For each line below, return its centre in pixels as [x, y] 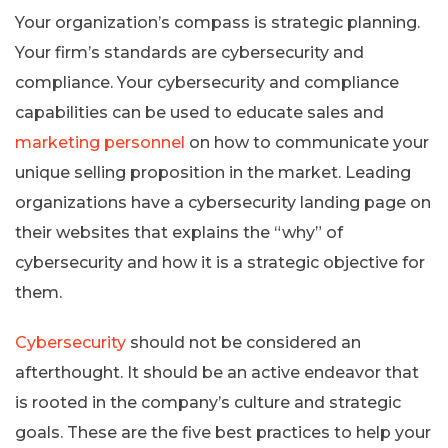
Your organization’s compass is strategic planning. [217, 22]
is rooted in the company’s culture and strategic [208, 402]
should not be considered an [243, 342]
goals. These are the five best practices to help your [223, 432]
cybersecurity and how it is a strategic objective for [220, 262]
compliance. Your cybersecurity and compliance [207, 82]
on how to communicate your [307, 142]
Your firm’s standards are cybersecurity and [189, 52]
